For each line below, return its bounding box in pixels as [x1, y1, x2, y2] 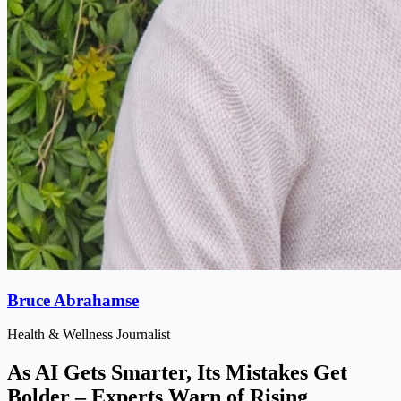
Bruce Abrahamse [7, 290, 139, 310]
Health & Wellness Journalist [7, 327, 170, 343]
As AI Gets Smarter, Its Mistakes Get [7, 361, 347, 385]
